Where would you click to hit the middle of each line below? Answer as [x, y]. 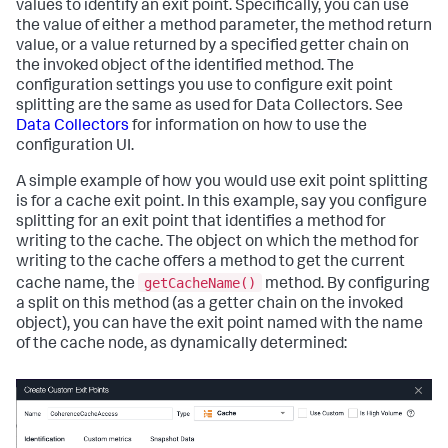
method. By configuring [346, 284]
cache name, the [77, 284]
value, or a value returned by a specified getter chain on [212, 47]
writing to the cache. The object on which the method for [217, 243]
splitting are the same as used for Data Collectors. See [209, 107]
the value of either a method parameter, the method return [224, 27]
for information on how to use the [248, 127]
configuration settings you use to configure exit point [204, 87]
